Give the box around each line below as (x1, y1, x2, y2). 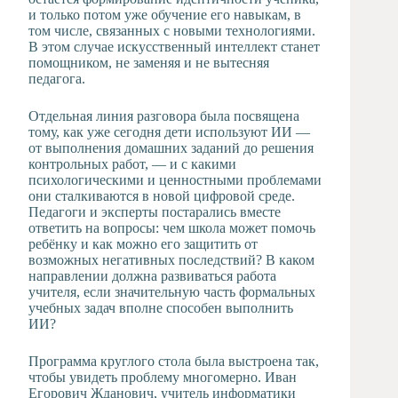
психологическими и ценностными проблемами (28, 171, 322, 187)
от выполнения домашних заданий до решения (28, 139, 314, 155)
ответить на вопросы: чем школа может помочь (28, 219, 315, 235)
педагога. (28, 70, 85, 86)
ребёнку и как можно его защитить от (28, 235, 258, 251)
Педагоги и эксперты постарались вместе (28, 203, 281, 219)
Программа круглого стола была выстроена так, (28, 353, 319, 369)
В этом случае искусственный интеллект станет (28, 38, 320, 54)
